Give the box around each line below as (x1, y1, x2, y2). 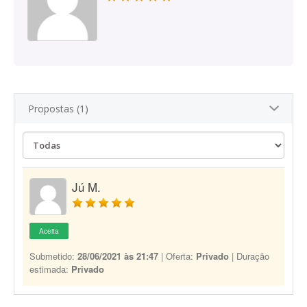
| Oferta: (158, 249, 196, 262)
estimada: (29, 262, 71, 275)
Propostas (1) (28, 102, 88, 115)
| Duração (229, 249, 269, 262)
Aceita (39, 226, 59, 236)
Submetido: (29, 249, 77, 262)
